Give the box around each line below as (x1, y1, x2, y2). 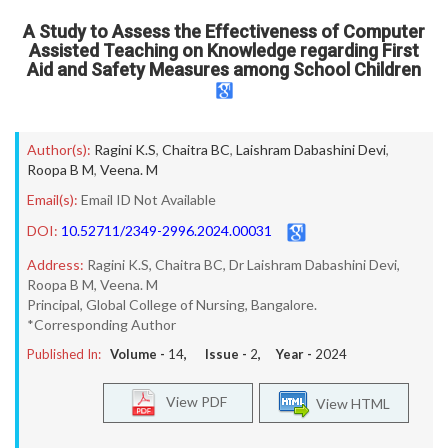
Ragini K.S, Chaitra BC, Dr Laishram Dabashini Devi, (87, 256, 400, 273)
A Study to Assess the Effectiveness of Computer (23, 21, 425, 42)
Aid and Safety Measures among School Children (27, 59, 421, 80)
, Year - (258, 346, 315, 362)
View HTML (310, 394, 390, 412)
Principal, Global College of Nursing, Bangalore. (27, 296, 317, 313)
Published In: (27, 346, 101, 362)
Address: (27, 256, 84, 273)
